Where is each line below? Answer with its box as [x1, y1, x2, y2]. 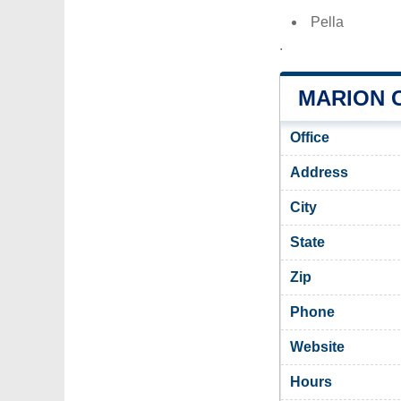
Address [290, 165, 348, 180]
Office [290, 130, 329, 145]
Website [290, 339, 345, 354]
